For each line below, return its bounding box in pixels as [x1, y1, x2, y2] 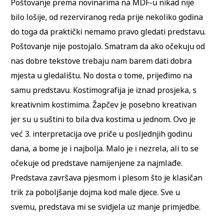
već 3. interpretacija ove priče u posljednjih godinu [11, 128, 193, 139]
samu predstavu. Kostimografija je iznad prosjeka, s [11, 84, 197, 95]
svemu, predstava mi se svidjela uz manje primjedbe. [11, 201, 201, 212]
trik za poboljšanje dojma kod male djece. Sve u [11, 186, 181, 198]
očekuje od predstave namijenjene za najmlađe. [11, 157, 183, 168]
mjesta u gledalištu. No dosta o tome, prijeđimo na [11, 70, 193, 81]
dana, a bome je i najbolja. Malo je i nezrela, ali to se [11, 143, 199, 154]
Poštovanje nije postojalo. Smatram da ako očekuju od [11, 40, 205, 52]
